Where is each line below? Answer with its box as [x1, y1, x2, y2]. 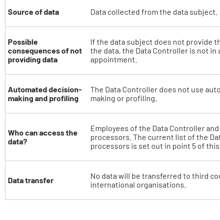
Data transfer [8, 175, 54, 185]
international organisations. [90, 180, 186, 189]
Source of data [8, 7, 59, 16]
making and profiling [8, 93, 79, 103]
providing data [8, 55, 57, 64]
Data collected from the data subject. [90, 7, 218, 16]
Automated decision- [8, 84, 82, 94]
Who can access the [8, 128, 78, 137]
